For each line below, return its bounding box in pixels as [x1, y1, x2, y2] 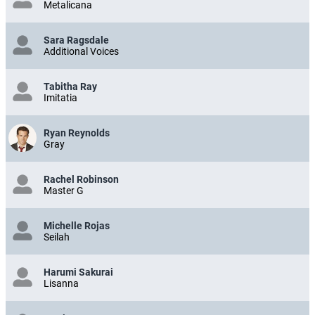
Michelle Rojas [44, 219, 110, 231]
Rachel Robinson [44, 173, 119, 185]
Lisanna [44, 277, 79, 289]
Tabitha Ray [44, 80, 97, 92]
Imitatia [44, 91, 77, 103]
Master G [44, 184, 84, 196]
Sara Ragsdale [44, 34, 109, 46]
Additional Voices [44, 45, 119, 57]
